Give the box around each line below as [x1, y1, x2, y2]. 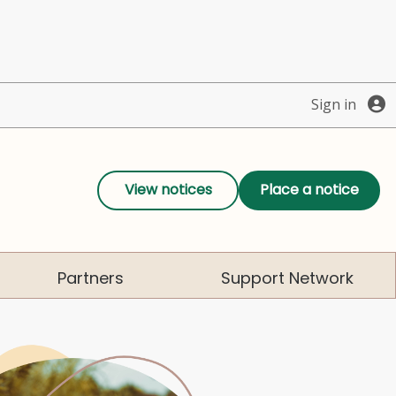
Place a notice [260, 179, 359, 201]
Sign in [311, 95, 356, 115]
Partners [57, 267, 124, 290]
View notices [124, 179, 212, 201]
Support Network [220, 267, 354, 290]
